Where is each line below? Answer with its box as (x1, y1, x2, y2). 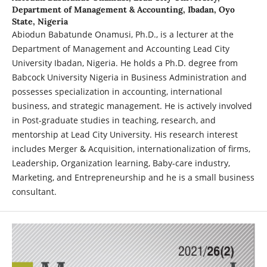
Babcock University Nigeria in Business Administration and (11, 72, 247, 83)
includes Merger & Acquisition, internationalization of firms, (11, 143, 250, 155)
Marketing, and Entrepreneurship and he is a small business (11, 172, 254, 184)
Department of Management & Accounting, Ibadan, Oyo (11, 4, 235, 15)
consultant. (11, 186, 57, 198)
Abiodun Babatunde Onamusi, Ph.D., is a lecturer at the (11, 29, 234, 41)
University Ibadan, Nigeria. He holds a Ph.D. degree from (11, 57, 238, 69)
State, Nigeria (11, 16, 68, 27)
